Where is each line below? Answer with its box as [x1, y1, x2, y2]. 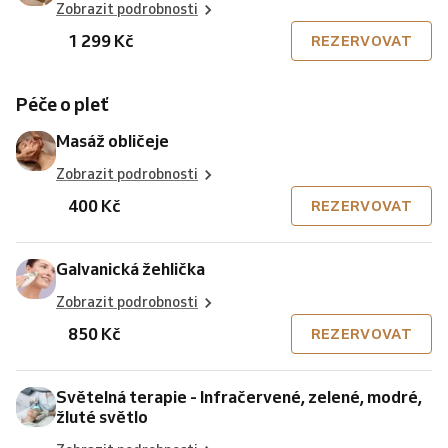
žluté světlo [56, 406, 148, 427]
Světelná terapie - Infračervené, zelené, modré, [56, 386, 422, 407]
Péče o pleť [28, 92, 109, 116]
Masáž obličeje [56, 130, 169, 151]
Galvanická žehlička [56, 258, 205, 279]
